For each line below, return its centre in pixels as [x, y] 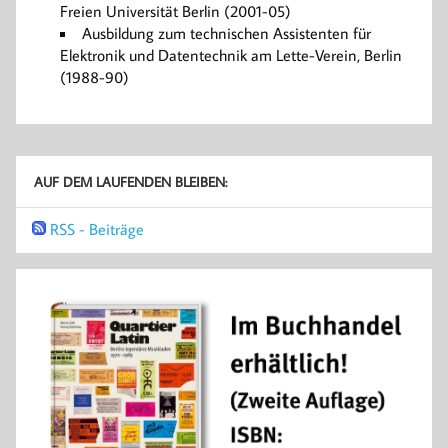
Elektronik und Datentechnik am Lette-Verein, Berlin [231, 55]
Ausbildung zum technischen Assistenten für [226, 33]
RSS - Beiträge [97, 229]
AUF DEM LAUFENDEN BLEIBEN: [130, 181]
